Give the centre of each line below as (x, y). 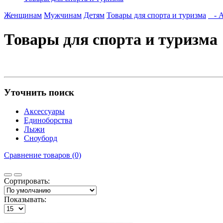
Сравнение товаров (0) (43, 155)
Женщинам (23, 15)
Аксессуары (44, 111)
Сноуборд (41, 138)
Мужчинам (63, 15)
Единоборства (48, 120)
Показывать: (25, 200)
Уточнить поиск (39, 92)
